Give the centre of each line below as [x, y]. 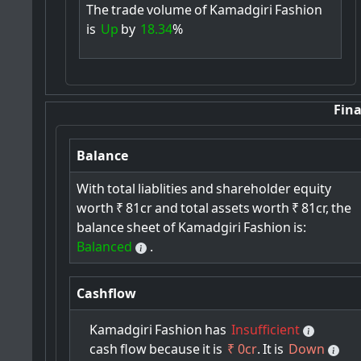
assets [231, 208]
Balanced [105, 247]
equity [313, 189]
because [175, 349]
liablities [163, 189]
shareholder [254, 189]
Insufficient [266, 330]
